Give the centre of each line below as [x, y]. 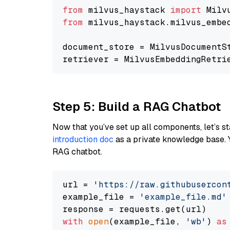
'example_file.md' [183, 197]
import [186, 10]
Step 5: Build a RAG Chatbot [137, 107]
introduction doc [83, 139]
